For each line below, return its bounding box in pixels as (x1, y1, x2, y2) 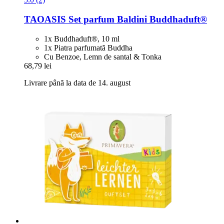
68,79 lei (24, 61, 51, 70)
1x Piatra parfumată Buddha (44, 43, 132, 52)
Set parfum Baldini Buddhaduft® (66, 14, 207, 25)
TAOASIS (24, 14, 66, 25)
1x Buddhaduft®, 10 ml (44, 34, 119, 43)
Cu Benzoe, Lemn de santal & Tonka (44, 52, 161, 61)
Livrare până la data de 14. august (24, 78, 130, 87)
